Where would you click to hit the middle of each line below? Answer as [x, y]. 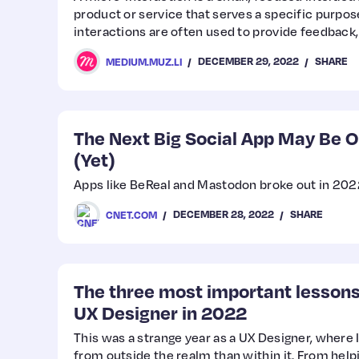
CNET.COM [131, 214]
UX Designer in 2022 [160, 312]
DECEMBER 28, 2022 [224, 214]
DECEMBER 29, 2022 [248, 61]
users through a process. [147, 49]
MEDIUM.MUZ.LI [144, 61]
